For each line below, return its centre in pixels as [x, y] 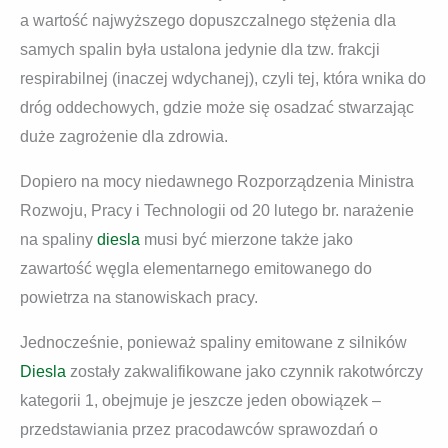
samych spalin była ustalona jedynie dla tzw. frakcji [200, 49]
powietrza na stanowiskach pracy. [139, 297]
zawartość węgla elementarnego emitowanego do [196, 268]
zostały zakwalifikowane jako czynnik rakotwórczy [244, 371]
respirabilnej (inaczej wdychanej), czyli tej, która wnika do [223, 78]
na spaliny [58, 239]
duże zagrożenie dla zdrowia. [124, 136]
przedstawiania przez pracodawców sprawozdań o [199, 429]
